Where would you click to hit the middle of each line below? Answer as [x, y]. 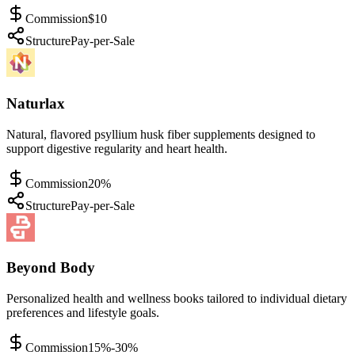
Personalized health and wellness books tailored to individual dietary [177, 298]
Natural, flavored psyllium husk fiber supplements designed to [161, 134]
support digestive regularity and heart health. [117, 148]
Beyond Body [51, 268]
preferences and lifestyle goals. [83, 313]
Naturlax [36, 103]
